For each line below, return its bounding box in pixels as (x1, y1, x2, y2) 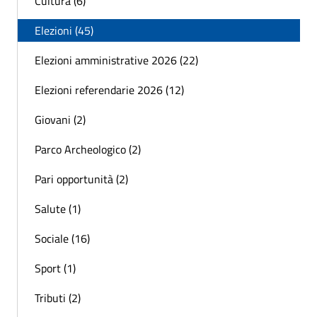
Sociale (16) (35, 230, 90, 247)
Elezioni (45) (35, 22, 93, 39)
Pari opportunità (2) (35, 171, 128, 188)
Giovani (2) (35, 111, 86, 128)
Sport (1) (35, 260, 76, 277)
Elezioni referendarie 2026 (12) (35, 81, 184, 98)
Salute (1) (35, 200, 81, 217)
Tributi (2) (35, 289, 81, 306)
